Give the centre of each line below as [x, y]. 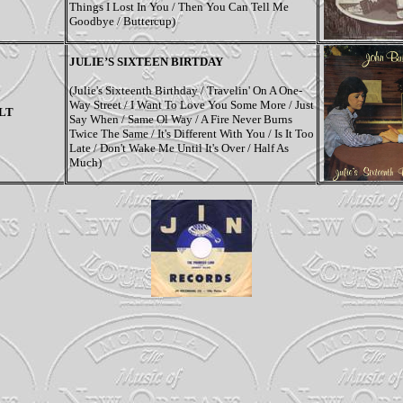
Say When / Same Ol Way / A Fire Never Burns [180, 119]
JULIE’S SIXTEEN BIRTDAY [146, 61]
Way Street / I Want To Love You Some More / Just [191, 104]
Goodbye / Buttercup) [122, 21]
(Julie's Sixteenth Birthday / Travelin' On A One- [185, 90]
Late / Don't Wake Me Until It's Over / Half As [179, 148]
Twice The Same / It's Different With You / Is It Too [191, 133]
